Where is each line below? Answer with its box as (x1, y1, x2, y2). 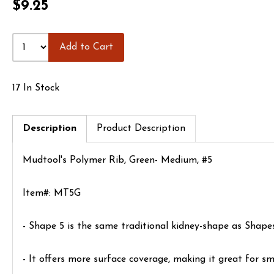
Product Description (97, 124, 185, 133)
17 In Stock (12, 83, 59, 93)
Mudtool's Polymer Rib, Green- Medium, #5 (23, 155, 212, 165)
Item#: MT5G (23, 188, 81, 198)
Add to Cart (59, 42, 114, 52)
